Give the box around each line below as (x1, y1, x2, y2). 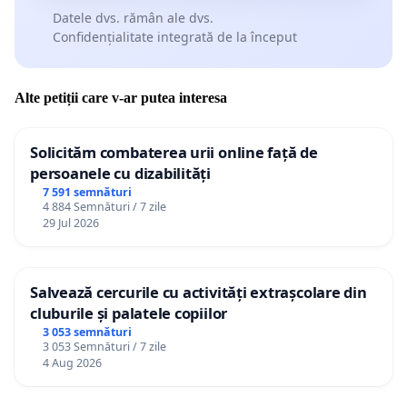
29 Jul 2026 (42, 215, 99, 232)
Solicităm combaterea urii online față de (30, 142, 318, 164)
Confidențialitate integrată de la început (52, 27, 297, 45)
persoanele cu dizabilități (30, 163, 211, 184)
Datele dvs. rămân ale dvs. (52, 8, 213, 26)
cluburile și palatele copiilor (30, 303, 228, 324)
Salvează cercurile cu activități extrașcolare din (30, 282, 367, 303)
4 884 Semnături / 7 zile (42, 199, 166, 215)
